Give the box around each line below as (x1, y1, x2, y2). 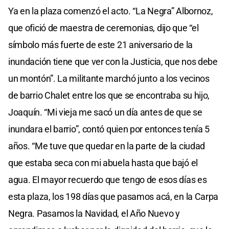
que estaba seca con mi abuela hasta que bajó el (8, 157, 198, 168)
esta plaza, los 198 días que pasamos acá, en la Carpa (8, 191, 219, 202)
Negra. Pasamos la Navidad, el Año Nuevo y (8, 208, 180, 219)
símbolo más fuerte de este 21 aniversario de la (8, 39, 193, 50)
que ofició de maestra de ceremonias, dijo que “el (8, 22, 199, 33)
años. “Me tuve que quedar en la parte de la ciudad (8, 140, 205, 151)
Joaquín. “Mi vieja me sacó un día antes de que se (8, 106, 202, 118)
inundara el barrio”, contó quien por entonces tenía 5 (8, 123, 210, 134)
